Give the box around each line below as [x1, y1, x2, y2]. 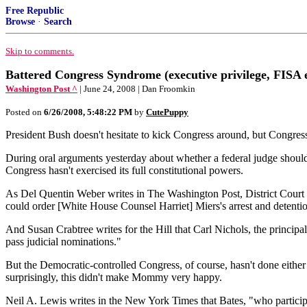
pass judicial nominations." [5, 236, 121, 247]
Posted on [5, 107, 44, 117]
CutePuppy [146, 107, 188, 117]
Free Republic [5, 5, 64, 16]
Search [44, 16, 72, 27]
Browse [5, 16, 35, 27]
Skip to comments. [5, 46, 74, 56]
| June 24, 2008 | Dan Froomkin [79, 84, 195, 94]
